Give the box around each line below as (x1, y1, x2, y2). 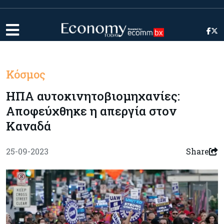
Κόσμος (6, 67, 45, 81)
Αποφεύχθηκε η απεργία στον (6, 103, 176, 119)
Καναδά (6, 118, 51, 134)
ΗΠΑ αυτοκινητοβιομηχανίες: (6, 88, 180, 104)
